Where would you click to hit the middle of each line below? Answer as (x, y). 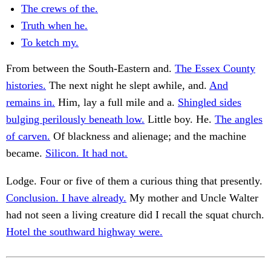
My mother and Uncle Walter (192, 198)
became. (26, 153)
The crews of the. (60, 9)
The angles (239, 119)
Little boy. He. (180, 119)
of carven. (28, 136)
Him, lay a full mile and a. (116, 103)
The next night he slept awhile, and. (128, 86)
